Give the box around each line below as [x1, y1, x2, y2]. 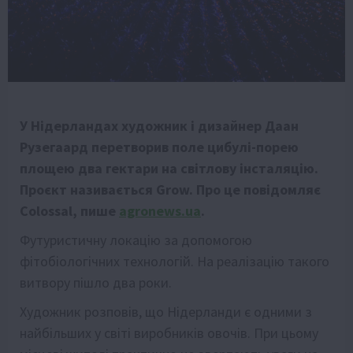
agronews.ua [119, 201, 201, 220]
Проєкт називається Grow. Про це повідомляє [20, 180, 321, 199]
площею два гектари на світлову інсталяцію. [20, 158, 318, 177]
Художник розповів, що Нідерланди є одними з [20, 302, 312, 321]
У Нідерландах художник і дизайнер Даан [20, 116, 299, 135]
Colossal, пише [20, 201, 119, 220]
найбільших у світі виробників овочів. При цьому [20, 323, 318, 342]
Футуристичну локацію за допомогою [20, 230, 252, 249]
